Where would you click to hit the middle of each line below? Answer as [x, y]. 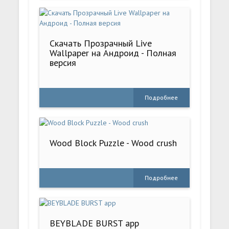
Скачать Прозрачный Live [101, 43]
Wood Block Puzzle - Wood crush [113, 143]
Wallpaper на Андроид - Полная [113, 53]
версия [63, 63]
